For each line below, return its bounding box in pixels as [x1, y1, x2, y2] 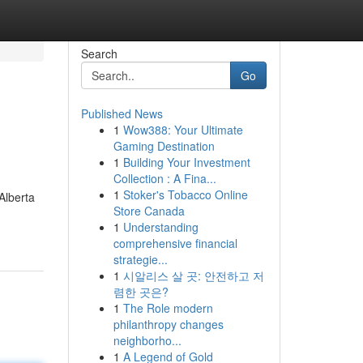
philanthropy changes [113, 316, 224, 332]
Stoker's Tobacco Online [122, 186, 248, 203]
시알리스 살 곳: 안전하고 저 [122, 267, 264, 284]
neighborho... [113, 332, 181, 348]
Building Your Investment [122, 154, 250, 170]
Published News [80, 105, 163, 122]
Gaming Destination [113, 138, 215, 154]
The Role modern [122, 300, 213, 316]
